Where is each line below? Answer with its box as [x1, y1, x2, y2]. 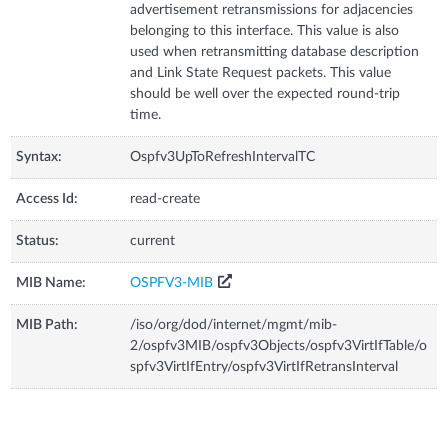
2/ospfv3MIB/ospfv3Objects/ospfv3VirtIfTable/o [130, 338, 428, 353]
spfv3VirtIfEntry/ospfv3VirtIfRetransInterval [130, 359, 399, 374]
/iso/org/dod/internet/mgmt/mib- [130, 317, 338, 332]
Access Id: [16, 191, 79, 206]
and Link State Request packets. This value [130, 65, 392, 80]
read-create [130, 191, 201, 206]
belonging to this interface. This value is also [130, 23, 400, 38]
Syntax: [16, 149, 63, 164]
